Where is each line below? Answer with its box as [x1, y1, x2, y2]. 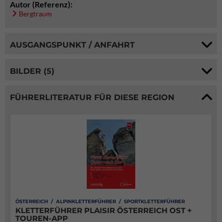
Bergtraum [19, 9, 52, 18]
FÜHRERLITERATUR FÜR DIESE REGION [10, 92, 174, 102]
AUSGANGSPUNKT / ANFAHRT [10, 40, 135, 50]
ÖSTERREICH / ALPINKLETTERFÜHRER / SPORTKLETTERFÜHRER [15, 198, 185, 205]
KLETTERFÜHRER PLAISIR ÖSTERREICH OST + [15, 206, 192, 215]
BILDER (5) [10, 66, 55, 76]
